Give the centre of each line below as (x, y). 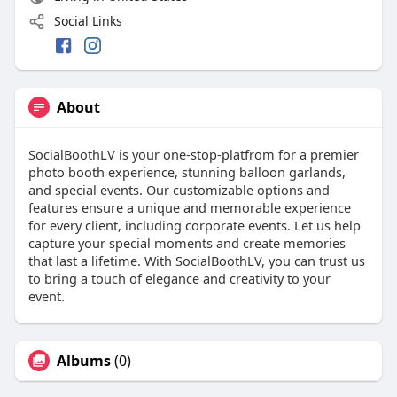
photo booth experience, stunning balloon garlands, (187, 172)
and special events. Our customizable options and (179, 190)
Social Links (86, 20)
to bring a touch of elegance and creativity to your (179, 279)
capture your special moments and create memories (187, 243)
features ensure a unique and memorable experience (189, 208)
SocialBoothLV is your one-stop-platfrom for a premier (193, 155)
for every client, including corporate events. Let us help (194, 226)
